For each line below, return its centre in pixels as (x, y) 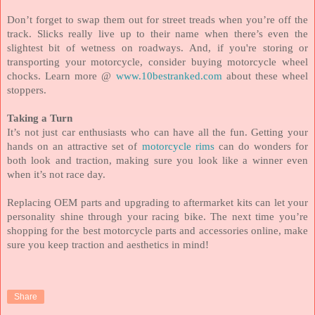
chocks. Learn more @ (62, 76)
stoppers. (28, 90)
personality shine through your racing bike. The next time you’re (157, 216)
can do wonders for (261, 146)
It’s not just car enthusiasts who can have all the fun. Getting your (157, 132)
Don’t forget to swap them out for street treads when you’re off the (157, 19)
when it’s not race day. (56, 174)
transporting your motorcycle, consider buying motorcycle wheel (157, 62)
